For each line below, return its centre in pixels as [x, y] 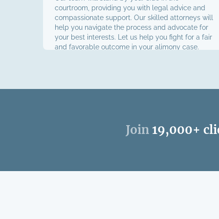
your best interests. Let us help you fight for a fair [133, 37]
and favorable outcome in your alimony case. [127, 47]
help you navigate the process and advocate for [131, 27]
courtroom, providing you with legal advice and [130, 8]
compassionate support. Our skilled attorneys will [134, 18]
